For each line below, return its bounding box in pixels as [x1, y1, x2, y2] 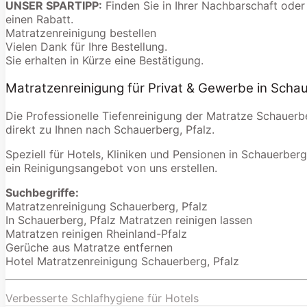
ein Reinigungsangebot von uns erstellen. [5, 160, 217, 175]
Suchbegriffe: [5, 185, 79, 199]
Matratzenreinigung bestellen [5, 26, 156, 40]
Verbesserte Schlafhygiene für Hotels [5, 291, 199, 305]
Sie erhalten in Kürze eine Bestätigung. [5, 53, 204, 68]
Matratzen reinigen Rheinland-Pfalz [5, 226, 187, 241]
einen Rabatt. [5, 12, 73, 27]
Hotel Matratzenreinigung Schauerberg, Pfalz [5, 254, 239, 268]
